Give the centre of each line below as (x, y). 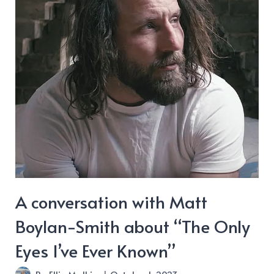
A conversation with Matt (112, 202)
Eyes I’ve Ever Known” (96, 251)
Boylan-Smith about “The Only (133, 226)
